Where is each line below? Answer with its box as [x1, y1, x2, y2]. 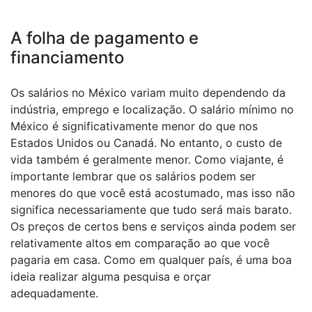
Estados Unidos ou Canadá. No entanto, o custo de [10, 136, 282, 150]
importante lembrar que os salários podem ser [10, 169, 256, 183]
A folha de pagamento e [10, 28, 198, 48]
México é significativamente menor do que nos [10, 119, 258, 133]
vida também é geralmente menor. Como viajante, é [10, 153, 283, 166]
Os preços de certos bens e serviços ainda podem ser [10, 219, 296, 233]
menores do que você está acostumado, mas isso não [10, 186, 295, 200]
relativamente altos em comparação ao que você [10, 236, 270, 250]
